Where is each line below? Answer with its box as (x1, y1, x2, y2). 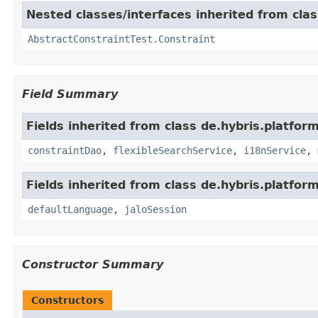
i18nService (243, 144, 306, 156)
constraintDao (28, 144, 102, 156)
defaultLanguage (28, 203, 113, 215)
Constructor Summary (22, 257, 163, 271)
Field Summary (22, 87, 118, 101)
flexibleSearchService (113, 144, 232, 156)
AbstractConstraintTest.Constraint (28, 33, 215, 45)
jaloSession (124, 203, 187, 215)
